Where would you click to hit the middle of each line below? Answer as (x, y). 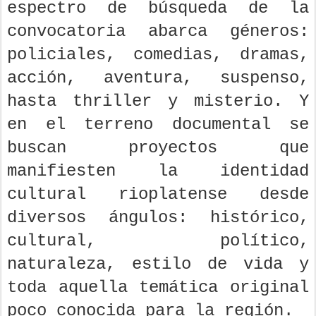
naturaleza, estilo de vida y (158, 265)
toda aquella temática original (158, 288)
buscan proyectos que (158, 148)
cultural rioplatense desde (158, 195)
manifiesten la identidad (158, 171)
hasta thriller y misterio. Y (158, 102)
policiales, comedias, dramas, (158, 55)
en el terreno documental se (158, 125)
